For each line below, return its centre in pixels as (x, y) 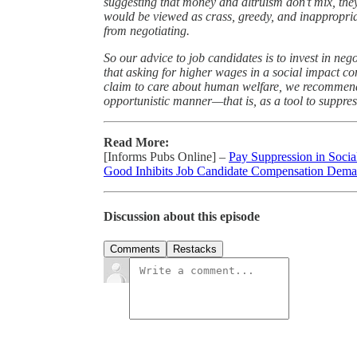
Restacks (195, 249)
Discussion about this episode (182, 217)
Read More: (136, 142)
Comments (135, 249)
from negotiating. (147, 30)
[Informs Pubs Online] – (166, 156)
